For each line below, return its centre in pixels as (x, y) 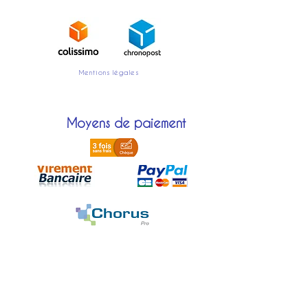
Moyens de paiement (126, 123)
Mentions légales (109, 72)
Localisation (108, 285)
